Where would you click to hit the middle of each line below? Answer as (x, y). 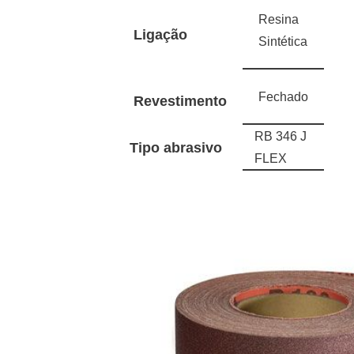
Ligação (161, 35)
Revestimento (181, 101)
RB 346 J (281, 136)
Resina (279, 19)
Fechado (284, 96)
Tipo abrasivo (176, 148)
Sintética (283, 41)
